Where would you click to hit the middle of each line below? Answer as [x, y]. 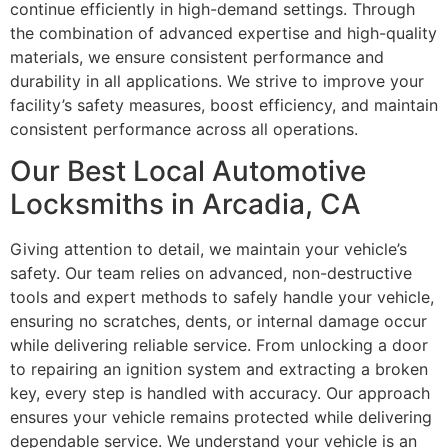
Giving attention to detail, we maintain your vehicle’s [208, 249]
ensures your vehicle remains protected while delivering [221, 417]
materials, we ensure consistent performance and [197, 56]
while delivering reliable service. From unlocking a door [219, 345]
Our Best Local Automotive [188, 171]
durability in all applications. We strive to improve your [217, 80]
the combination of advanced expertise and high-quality [223, 32]
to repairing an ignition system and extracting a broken [219, 369]
